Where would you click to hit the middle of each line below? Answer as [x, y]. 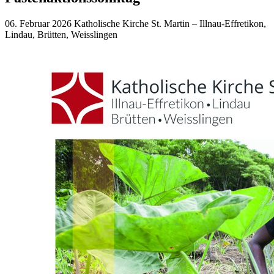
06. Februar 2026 [38, 23]
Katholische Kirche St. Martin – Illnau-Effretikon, [170, 23]
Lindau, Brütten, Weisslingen [61, 34]
